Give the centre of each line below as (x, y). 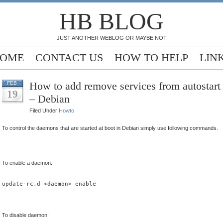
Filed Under (44, 111)
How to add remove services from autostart (125, 86)
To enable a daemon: (27, 163)
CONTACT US (69, 57)
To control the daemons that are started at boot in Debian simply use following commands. (110, 128)
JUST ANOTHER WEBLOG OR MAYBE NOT (111, 38)
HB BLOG (111, 21)
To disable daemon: (25, 215)
